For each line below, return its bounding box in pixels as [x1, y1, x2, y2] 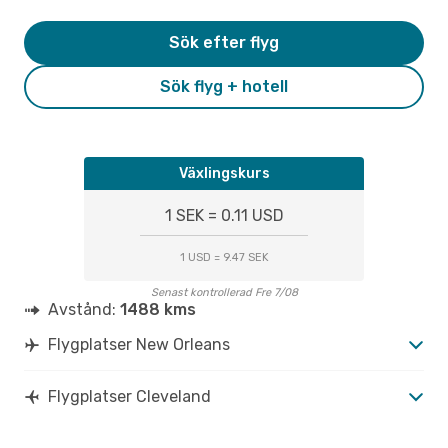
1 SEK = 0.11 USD [164, 205, 284, 225]
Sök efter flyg [169, 32, 279, 52]
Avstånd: [48, 299, 120, 319]
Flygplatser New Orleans [48, 334, 230, 354]
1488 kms [120, 299, 196, 319]
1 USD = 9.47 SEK [179, 250, 269, 264]
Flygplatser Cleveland [48, 386, 211, 406]
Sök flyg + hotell [160, 76, 288, 96]
